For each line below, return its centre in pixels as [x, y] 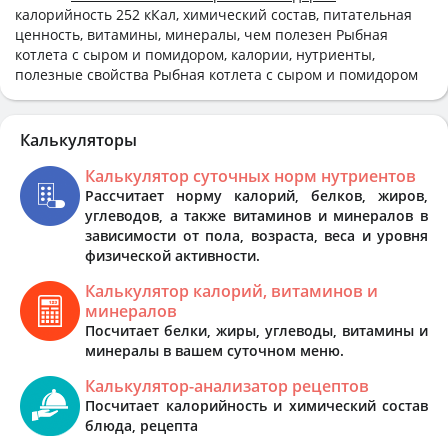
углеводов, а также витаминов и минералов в [256, 215]
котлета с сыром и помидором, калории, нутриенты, [195, 54]
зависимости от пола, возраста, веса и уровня [256, 235]
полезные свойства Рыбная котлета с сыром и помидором [216, 74]
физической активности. [172, 255]
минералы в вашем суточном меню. [214, 350]
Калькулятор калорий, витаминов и [231, 290]
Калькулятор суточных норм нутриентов [250, 175]
